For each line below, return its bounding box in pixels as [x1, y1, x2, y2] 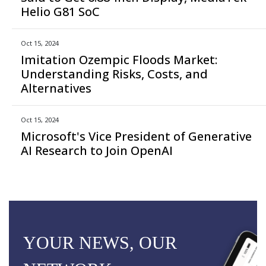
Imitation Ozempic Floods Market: [21, 51, 217, 68]
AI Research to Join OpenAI [21, 142, 173, 159]
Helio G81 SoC [21, 3, 100, 20]
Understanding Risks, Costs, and [21, 65, 208, 82]
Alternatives [21, 80, 91, 96]
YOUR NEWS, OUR [23, 232, 177, 252]
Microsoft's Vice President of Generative [21, 128, 252, 144]
